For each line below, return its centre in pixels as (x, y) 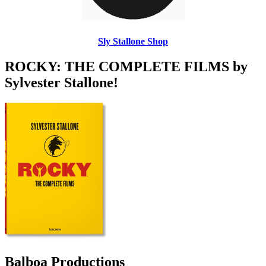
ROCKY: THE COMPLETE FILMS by (126, 67)
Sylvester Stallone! (61, 83)
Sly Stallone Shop (133, 42)
